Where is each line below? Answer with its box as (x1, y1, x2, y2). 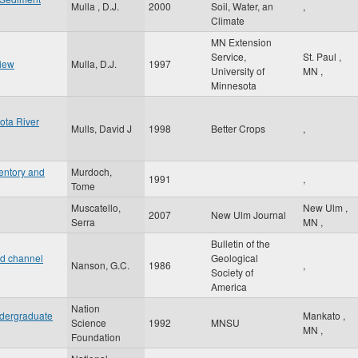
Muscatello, (71, 201, 121, 214)
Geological (211, 251, 258, 265)
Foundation (71, 330, 121, 344)
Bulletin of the (211, 237, 270, 250)
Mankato (303, 308, 343, 322)
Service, (211, 50, 246, 63)
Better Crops (211, 121, 265, 135)
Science (71, 316, 106, 329)
